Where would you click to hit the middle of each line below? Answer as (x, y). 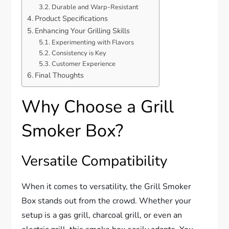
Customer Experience (83, 64)
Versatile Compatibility (95, 161)
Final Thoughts (60, 75)
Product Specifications (72, 18)
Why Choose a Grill (98, 107)
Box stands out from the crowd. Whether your (107, 201)
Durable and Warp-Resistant (95, 7)
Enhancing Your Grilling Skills (83, 30)
